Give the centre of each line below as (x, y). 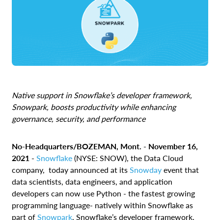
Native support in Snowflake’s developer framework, (102, 95)
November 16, (172, 146)
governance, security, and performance (81, 119)
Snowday (146, 170)
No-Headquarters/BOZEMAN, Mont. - (79, 146)
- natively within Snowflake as (141, 205)
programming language (51, 205)
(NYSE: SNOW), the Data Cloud (128, 158)
